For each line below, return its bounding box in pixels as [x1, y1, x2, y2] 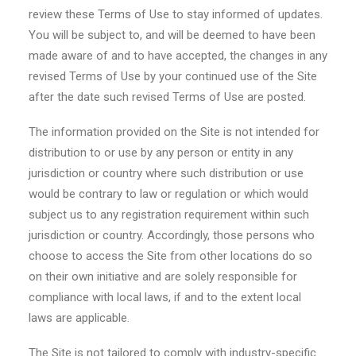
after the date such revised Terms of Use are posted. [29, 90, 306, 104]
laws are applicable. [29, 311, 130, 325]
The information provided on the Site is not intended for [29, 125, 319, 139]
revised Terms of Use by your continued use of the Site [29, 69, 317, 83]
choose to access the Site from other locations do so [29, 249, 312, 263]
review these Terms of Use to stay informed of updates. [29, 7, 323, 21]
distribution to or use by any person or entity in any [29, 145, 293, 160]
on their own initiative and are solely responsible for [29, 269, 297, 284]
